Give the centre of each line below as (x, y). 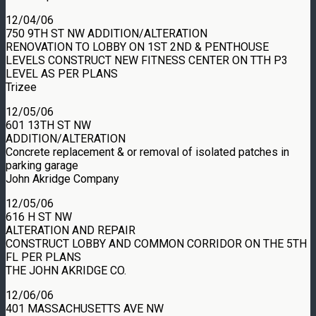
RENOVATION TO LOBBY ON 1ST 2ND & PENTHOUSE (137, 47)
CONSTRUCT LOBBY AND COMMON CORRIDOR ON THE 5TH (156, 243)
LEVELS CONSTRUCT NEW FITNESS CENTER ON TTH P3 (147, 60)
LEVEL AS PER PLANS (62, 73)
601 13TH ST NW (48, 125)
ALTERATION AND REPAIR (71, 230)
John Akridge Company (62, 178)
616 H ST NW (39, 217)
